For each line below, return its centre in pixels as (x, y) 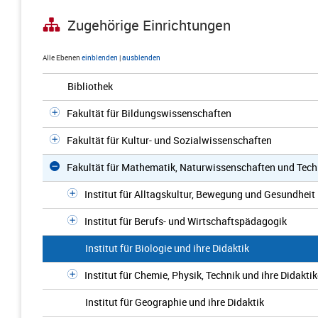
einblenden (100, 57)
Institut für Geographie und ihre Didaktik (175, 302)
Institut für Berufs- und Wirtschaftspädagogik (186, 221)
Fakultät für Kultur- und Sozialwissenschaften (169, 140)
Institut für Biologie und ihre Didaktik (167, 248)
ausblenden (141, 57)
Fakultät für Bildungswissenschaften (149, 113)
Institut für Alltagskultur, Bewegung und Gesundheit (200, 194)
